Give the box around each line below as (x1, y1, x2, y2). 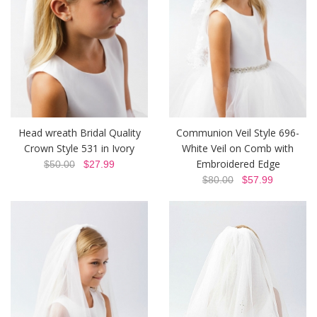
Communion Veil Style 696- (176, 126, 299, 140)
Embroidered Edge (195, 157, 280, 171)
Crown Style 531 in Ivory (24, 142, 134, 156)
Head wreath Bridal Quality (18, 126, 141, 140)
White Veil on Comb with (182, 142, 294, 156)
